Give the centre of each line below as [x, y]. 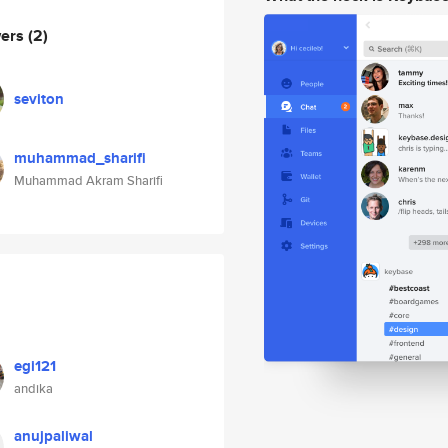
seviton [39, 99]
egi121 [35, 366]
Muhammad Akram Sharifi [88, 180]
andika [33, 388]
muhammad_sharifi [80, 158]
